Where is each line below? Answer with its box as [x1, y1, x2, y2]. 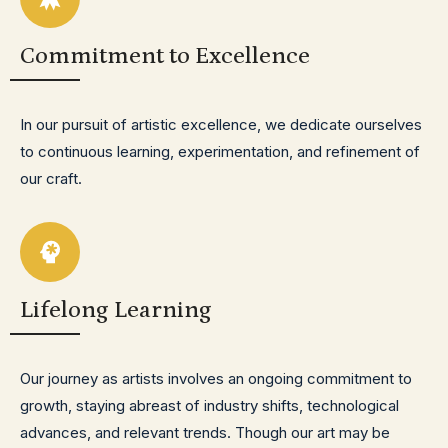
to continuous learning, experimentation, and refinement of [20, 142, 420, 161]
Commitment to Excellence [20, 42, 310, 69]
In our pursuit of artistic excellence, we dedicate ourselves [20, 115, 422, 134]
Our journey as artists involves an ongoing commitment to [20, 369, 412, 388]
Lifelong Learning [20, 296, 212, 323]
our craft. [20, 169, 82, 188]
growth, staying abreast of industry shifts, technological [20, 396, 399, 415]
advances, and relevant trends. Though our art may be [20, 423, 390, 442]
